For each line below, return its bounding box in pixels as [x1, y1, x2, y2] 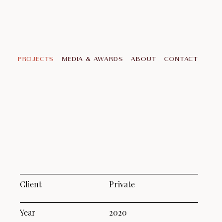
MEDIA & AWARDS [62, 55, 123, 62]
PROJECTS [17, 55, 55, 62]
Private [109, 178, 135, 189]
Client [20, 178, 42, 189]
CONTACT [164, 55, 198, 62]
